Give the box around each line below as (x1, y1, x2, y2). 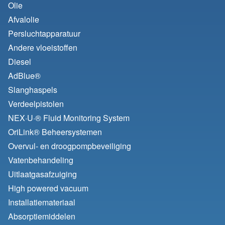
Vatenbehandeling (8, 154, 73, 166)
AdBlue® (8, 70, 41, 82)
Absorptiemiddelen (8, 210, 75, 222)
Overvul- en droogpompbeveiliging (8, 140, 131, 152)
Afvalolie (8, 14, 39, 26)
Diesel (8, 56, 31, 68)
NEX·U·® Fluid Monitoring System (8, 112, 130, 124)
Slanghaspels (8, 84, 57, 96)
